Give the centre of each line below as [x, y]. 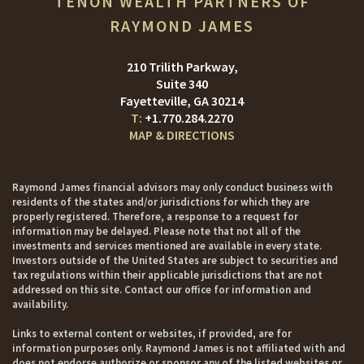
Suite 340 [182, 84]
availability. [40, 304]
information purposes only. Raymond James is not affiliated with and [179, 348]
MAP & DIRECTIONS [182, 135]
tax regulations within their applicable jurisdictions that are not [167, 275]
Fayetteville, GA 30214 [182, 101]
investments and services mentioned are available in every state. [167, 246]
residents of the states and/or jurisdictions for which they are [161, 202]
